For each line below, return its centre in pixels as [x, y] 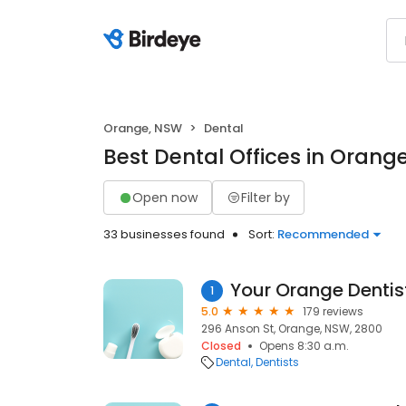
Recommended [323, 234]
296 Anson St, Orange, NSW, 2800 [292, 329]
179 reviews [333, 311]
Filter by [266, 197]
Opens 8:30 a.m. [304, 346]
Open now [165, 197]
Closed [221, 346]
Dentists [277, 362]
